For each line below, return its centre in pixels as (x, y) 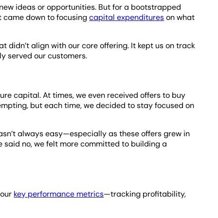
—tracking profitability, (145, 194)
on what (180, 17)
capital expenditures (127, 17)
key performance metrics (59, 194)
